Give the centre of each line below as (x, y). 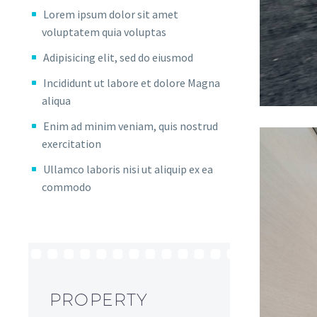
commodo (67, 187)
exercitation (72, 144)
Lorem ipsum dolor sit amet (111, 14)
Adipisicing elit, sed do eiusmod (118, 57)
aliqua (57, 100)
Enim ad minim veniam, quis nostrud (131, 126)
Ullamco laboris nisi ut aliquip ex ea (128, 169)
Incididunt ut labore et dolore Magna (132, 82)
